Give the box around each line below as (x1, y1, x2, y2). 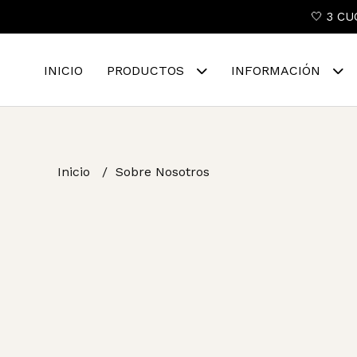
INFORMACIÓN (231, 63, 324, 78)
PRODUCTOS (107, 63, 188, 78)
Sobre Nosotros (116, 164, 210, 179)
